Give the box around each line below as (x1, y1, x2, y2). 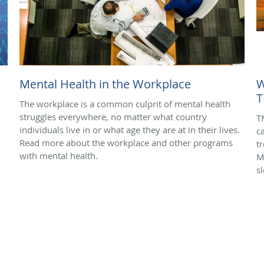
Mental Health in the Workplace (19, 75, 191, 92)
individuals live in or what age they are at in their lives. (19, 123, 240, 136)
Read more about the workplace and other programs (19, 136, 233, 148)
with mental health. (19, 149, 98, 161)
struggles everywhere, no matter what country (19, 110, 207, 123)
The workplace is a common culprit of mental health (19, 97, 230, 110)
